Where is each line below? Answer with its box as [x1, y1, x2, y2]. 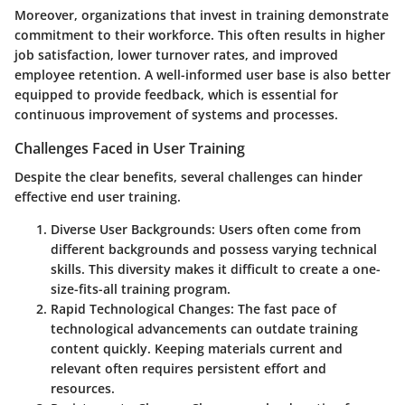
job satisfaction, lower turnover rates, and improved [14, 46, 338, 64]
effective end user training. [14, 188, 181, 206]
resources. [51, 380, 115, 398]
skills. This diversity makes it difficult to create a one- [51, 260, 381, 278]
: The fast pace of [231, 300, 336, 318]
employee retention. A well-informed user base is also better [14, 66, 391, 84]
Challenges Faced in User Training [14, 138, 245, 159]
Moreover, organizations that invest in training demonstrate [14, 6, 389, 24]
